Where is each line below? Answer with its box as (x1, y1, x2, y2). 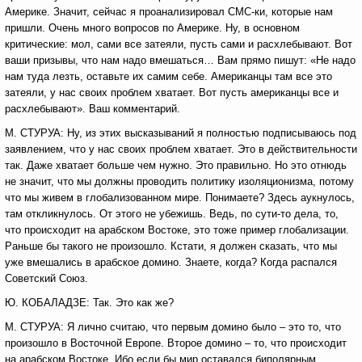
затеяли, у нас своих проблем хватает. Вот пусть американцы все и (5, 86, 339, 99)
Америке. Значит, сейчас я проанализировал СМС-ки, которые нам (5, 6, 333, 18)
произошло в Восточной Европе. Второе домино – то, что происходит (5, 337, 347, 349)
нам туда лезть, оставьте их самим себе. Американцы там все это (5, 70, 332, 82)
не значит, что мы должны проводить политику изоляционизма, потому (5, 175, 354, 187)
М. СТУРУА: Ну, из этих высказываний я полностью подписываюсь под (5, 127, 356, 139)
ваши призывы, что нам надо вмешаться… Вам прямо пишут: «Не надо (5, 54, 356, 66)
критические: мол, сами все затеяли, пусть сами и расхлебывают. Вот (5, 38, 352, 50)
